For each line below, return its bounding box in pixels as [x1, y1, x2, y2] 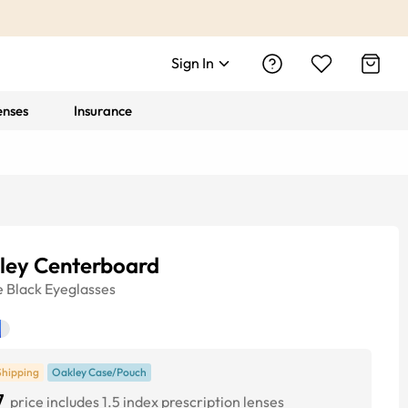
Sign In [171, 54, 214, 72]
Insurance [74, 102, 133, 119]
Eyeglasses [45, 280, 116, 298]
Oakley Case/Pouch [52, 365, 147, 379]
